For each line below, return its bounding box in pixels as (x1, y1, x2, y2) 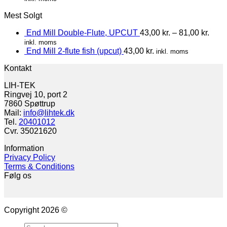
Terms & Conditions (4, 162, 74, 171)
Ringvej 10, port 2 (4, 90, 67, 99)
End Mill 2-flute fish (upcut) (26, 46, 122, 55)
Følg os (4, 171, 31, 180)
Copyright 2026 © (4, 205, 67, 214)
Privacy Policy (4, 153, 55, 162)
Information (4, 143, 44, 153)
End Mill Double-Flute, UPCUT (26, 28, 138, 37)
